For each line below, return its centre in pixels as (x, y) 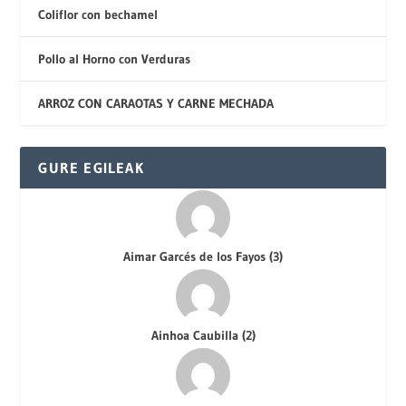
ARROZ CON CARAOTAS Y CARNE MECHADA (156, 103)
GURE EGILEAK (91, 167)
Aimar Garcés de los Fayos (196, 256)
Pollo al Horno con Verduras (115, 58)
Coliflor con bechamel (98, 14)
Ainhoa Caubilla (196, 335)
